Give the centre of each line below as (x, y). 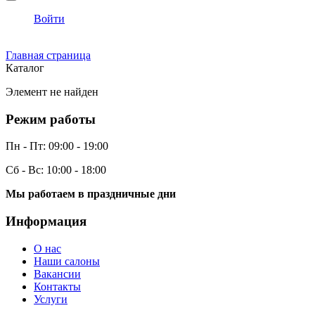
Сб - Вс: (25, 170)
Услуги (51, 299)
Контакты (57, 286)
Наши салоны (67, 261)
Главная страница (48, 55)
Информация (46, 221)
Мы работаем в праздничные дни (91, 194)
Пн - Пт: (26, 146)
